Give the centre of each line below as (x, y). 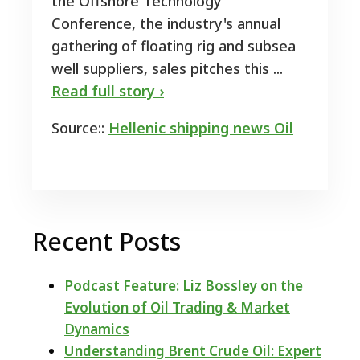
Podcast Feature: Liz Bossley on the (184, 286)
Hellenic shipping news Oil (201, 128)
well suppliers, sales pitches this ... (167, 69)
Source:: (80, 128)
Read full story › (108, 91)
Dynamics (97, 329)
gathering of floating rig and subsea (174, 46)
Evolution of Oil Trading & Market (177, 308)
